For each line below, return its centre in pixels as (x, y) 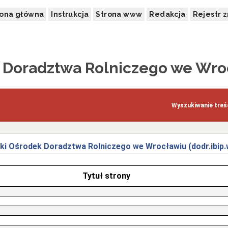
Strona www (119, 14)
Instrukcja (70, 14)
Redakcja (167, 14)
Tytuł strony (106, 176)
